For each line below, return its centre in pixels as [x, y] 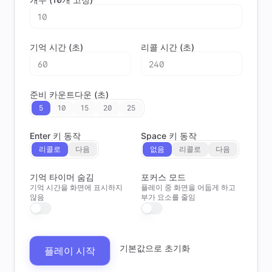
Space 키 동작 [169, 136]
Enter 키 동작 [55, 136]
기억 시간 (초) [56, 47]
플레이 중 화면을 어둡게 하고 [188, 187]
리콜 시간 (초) [168, 47]
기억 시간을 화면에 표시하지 [76, 187]
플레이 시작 [70, 251]
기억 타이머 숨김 [62, 177]
